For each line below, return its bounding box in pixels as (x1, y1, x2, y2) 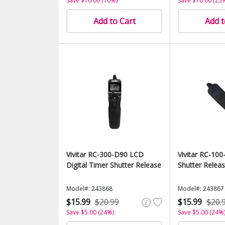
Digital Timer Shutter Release (66, 160, 161, 170)
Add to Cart (93, 16, 136, 27)
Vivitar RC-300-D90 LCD (66, 150, 144, 159)
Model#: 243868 (66, 184, 113, 193)
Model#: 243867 (178, 184, 224, 193)
